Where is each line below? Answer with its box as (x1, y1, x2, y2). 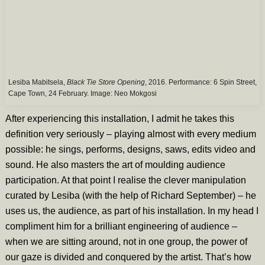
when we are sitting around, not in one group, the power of (5, 237, 247, 247)
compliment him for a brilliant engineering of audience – (5, 221, 237, 232)
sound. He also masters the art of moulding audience (5, 160, 225, 170)
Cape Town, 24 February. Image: (8, 89, 114, 98)
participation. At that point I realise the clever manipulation (5, 175, 246, 186)
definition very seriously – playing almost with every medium (5, 129, 256, 140)
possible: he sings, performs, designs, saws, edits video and (5, 144, 256, 155)
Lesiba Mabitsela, (8, 78, 67, 87)
